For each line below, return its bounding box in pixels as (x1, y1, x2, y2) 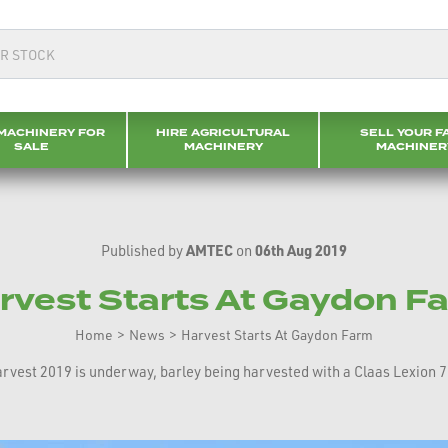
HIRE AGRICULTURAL (156, 125, 290, 140)
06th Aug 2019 (255, 241, 347, 260)
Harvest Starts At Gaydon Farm (181, 326, 373, 343)
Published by (101, 241, 186, 260)
